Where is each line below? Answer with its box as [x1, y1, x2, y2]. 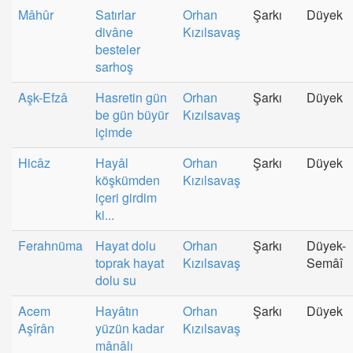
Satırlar [95, 5, 136, 24]
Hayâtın [95, 301, 139, 320]
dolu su [95, 270, 136, 289]
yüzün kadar [95, 318, 164, 337]
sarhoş [95, 57, 133, 76]
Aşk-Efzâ [18, 87, 68, 106]
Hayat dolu [95, 236, 156, 255]
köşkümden [95, 170, 160, 189]
